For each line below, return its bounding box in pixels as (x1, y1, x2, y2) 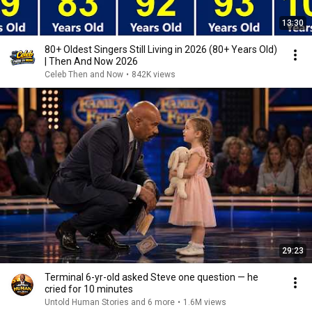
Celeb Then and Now (45, 70, 123, 79)
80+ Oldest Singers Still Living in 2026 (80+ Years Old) (45, 44, 277, 55)
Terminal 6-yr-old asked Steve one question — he (45, 272, 258, 283)
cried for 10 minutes (45, 283, 133, 295)
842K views (132, 70, 175, 79)
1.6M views (183, 297, 226, 307)
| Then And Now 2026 (45, 56, 138, 67)
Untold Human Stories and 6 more (45, 297, 175, 307)
